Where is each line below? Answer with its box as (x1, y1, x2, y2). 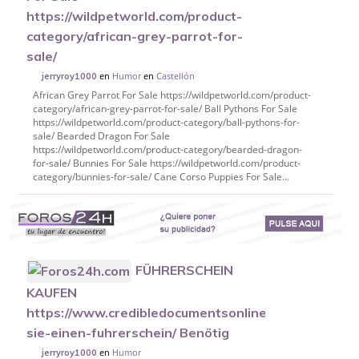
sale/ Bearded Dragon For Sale (32, 128, 170, 143)
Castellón (156, 69, 196, 82)
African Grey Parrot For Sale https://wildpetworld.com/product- (32, 87, 311, 102)
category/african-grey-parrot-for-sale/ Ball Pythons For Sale (32, 101, 297, 115)
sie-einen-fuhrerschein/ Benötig (26, 325, 230, 341)
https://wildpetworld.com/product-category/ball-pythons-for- (32, 115, 300, 129)
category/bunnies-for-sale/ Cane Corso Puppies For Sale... (32, 169, 289, 184)
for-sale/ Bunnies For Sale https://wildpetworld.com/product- (32, 155, 301, 170)
